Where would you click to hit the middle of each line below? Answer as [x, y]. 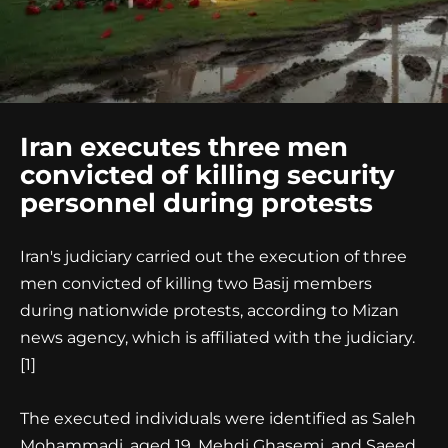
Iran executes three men [184, 146]
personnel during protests [196, 202]
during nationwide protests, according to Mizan [209, 310]
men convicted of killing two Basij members [196, 283]
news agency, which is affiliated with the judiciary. [217, 337]
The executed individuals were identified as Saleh [218, 419]
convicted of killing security [207, 174]
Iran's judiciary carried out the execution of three [213, 256]
